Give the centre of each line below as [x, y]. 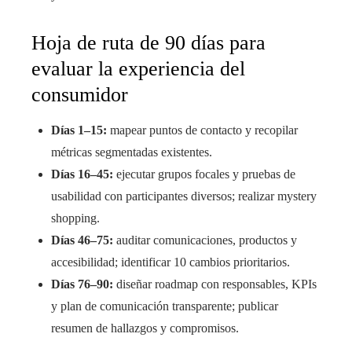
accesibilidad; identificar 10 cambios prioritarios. [170, 262]
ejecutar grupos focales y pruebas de [204, 174]
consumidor [80, 95]
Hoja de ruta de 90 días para [148, 43]
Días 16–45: [82, 174]
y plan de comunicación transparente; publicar [165, 306]
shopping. [75, 218]
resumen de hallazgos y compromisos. [145, 328]
